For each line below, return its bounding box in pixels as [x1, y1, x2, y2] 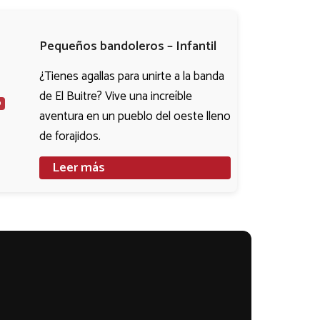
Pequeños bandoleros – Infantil [39, 35, 216, 57]
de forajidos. [39, 126, 101, 147]
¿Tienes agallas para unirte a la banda [39, 66, 224, 87]
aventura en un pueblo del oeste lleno [39, 106, 231, 127]
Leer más [51, 156, 105, 179]
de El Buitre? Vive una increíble [39, 86, 192, 107]
